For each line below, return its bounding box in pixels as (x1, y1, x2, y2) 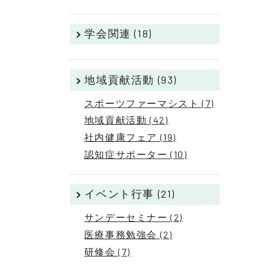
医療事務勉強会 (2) (84, 228, 173, 240)
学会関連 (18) (84, 27, 152, 40)
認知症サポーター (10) (84, 148, 188, 160)
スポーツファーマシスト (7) (84, 97, 214, 109)
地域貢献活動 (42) (84, 114, 169, 126)
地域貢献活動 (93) (84, 72, 177, 86)
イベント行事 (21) (84, 187, 175, 201)
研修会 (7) (84, 245, 131, 257)
